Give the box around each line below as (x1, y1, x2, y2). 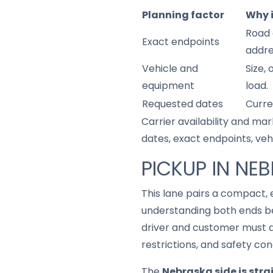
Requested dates (142, 97, 223, 111)
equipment (142, 79, 194, 93)
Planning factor (142, 8, 224, 22)
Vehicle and (142, 62, 198, 76)
